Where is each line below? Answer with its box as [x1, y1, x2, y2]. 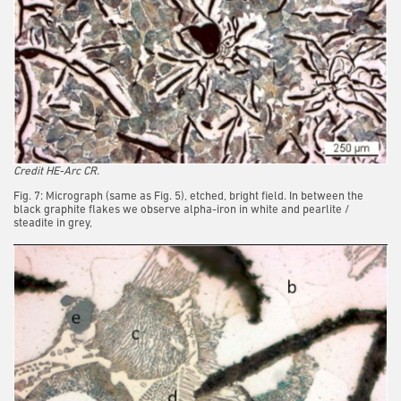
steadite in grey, [13, 217, 92, 229]
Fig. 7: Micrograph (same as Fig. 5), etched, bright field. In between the [13, 190, 363, 202]
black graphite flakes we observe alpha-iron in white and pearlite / [13, 203, 349, 216]
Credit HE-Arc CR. [13, 165, 99, 177]
